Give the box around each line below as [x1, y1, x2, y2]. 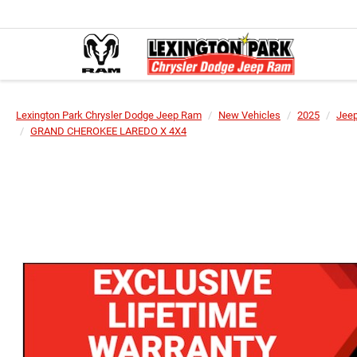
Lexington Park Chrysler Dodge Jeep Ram [16, 109, 202, 121]
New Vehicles [218, 109, 280, 121]
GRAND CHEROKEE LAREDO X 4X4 [30, 125, 186, 137]
